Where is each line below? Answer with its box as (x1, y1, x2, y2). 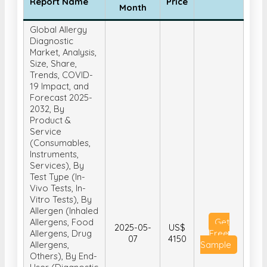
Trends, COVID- (30, 36, 93, 48)
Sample (200, 206, 231, 218)
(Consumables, (30, 104, 91, 116)
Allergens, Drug (30, 194, 92, 206)
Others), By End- (30, 217, 97, 229)
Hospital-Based (30, 251, 93, 263)
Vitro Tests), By (30, 160, 92, 172)
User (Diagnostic (30, 228, 98, 240)
